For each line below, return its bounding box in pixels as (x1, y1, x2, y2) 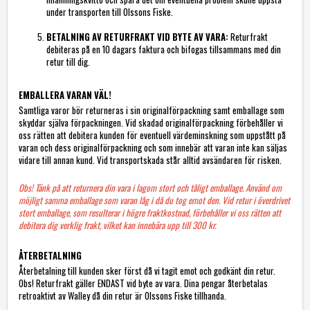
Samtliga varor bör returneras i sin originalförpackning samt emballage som (19, 103, 284, 118)
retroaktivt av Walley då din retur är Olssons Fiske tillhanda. (19, 289, 226, 303)
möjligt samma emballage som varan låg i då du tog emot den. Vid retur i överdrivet (19, 193, 290, 208)
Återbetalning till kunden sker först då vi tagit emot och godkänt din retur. (19, 264, 275, 278)
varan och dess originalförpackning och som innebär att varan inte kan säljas (19, 140, 287, 155)
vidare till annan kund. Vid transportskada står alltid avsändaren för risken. (19, 153, 282, 167)
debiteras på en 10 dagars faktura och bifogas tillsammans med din (46, 42, 281, 57)
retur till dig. (46, 55, 90, 69)
